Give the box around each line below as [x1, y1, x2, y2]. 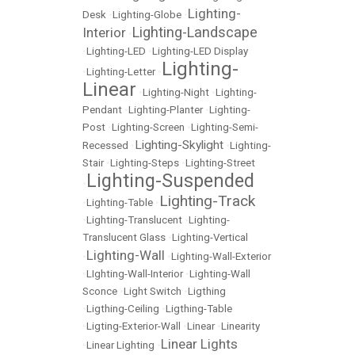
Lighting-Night [143, 86, 209, 99]
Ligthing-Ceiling [86, 303, 159, 315]
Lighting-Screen [112, 121, 185, 134]
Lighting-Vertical [172, 231, 248, 244]
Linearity [221, 320, 260, 333]
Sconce [82, 285, 117, 298]
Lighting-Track [159, 192, 255, 211]
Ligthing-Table [166, 303, 232, 315]
